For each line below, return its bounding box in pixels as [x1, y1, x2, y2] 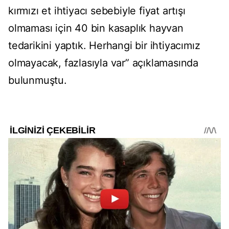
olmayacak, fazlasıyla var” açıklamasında [8, 57, 198, 70]
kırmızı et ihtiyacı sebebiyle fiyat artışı [8, 5, 186, 17]
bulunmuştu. [8, 74, 67, 87]
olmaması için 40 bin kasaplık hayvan [8, 22, 184, 35]
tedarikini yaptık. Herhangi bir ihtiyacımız [8, 39, 200, 52]
